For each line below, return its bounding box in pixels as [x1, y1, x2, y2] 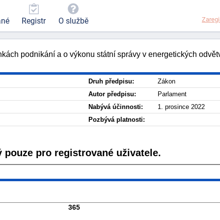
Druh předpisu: [88, 78, 134, 85]
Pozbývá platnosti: [88, 116, 145, 123]
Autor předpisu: [88, 90, 136, 98]
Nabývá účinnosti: [88, 103, 143, 110]
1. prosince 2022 [158, 103, 205, 110]
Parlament [158, 90, 187, 98]
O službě [58, 16, 88, 26]
